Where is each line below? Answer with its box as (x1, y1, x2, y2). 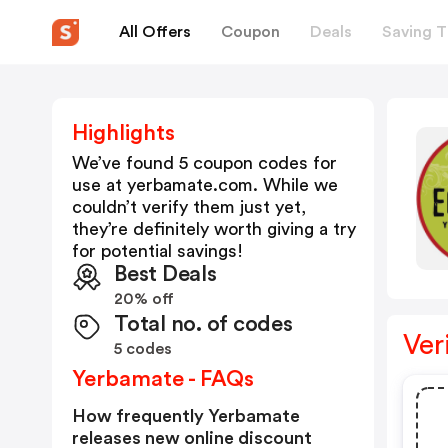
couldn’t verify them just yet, (72, 198, 306, 216)
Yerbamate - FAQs (72, 368, 254, 390)
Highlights (72, 122, 175, 144)
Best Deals (114, 263, 217, 285)
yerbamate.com (127, 176, 253, 194)
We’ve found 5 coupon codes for (72, 154, 337, 172)
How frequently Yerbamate (72, 407, 300, 425)
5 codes (114, 341, 172, 357)
